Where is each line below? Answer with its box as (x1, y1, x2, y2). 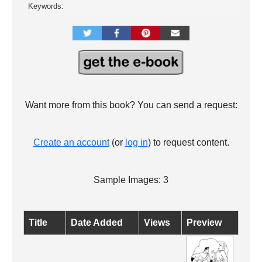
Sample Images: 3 (94, 175, 168, 185)
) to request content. (147, 137, 229, 148)
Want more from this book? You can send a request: (25, 100, 237, 111)
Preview (187, 218, 222, 228)
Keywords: (28, 2, 64, 11)
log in (125, 137, 148, 148)
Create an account (33, 137, 109, 148)
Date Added (71, 218, 123, 228)
